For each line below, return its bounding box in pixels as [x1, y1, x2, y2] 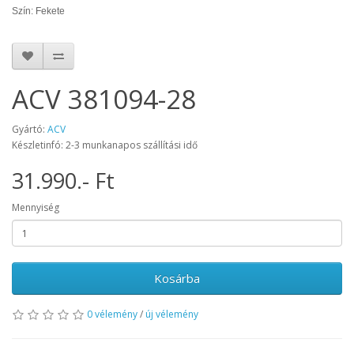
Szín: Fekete [12, 6, 65, 17]
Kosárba [154, 270, 200, 287]
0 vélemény [87, 307, 137, 322]
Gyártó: [12, 122, 47, 137]
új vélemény [145, 307, 198, 322]
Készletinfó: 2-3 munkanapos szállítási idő [12, 138, 198, 153]
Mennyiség [12, 201, 59, 215]
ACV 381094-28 [12, 81, 196, 118]
